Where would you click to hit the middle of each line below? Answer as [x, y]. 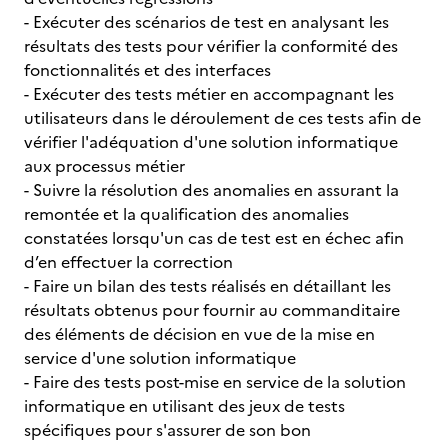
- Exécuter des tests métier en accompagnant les [209, 94]
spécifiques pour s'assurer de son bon [167, 430]
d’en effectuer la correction [130, 262]
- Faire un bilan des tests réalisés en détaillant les [207, 286]
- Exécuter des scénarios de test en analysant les [206, 22]
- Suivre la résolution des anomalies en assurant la [211, 190]
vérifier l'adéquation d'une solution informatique [211, 142]
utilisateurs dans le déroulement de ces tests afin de [222, 118]
